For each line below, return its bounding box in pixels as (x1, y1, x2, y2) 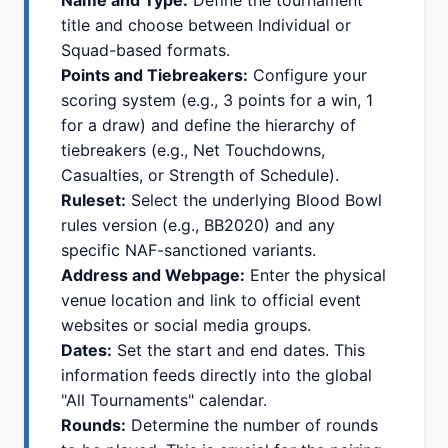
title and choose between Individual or (61, 15, 351, 36)
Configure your (248, 65, 367, 86)
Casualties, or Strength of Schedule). (61, 165, 339, 186)
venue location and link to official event (61, 290, 361, 311)
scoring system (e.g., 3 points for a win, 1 (61, 90, 373, 111)
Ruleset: (61, 190, 126, 211)
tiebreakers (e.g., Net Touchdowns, (61, 140, 325, 161)
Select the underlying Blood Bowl (126, 190, 382, 211)
